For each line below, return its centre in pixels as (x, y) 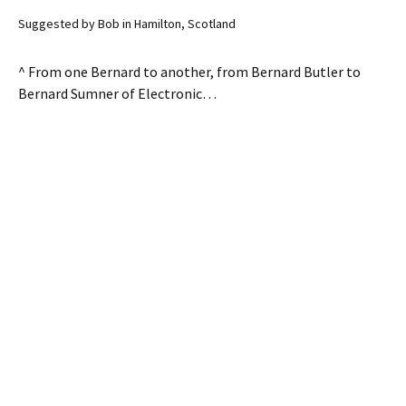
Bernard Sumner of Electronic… (117, 93)
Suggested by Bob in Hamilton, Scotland (127, 24)
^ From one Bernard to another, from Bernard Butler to (189, 72)
